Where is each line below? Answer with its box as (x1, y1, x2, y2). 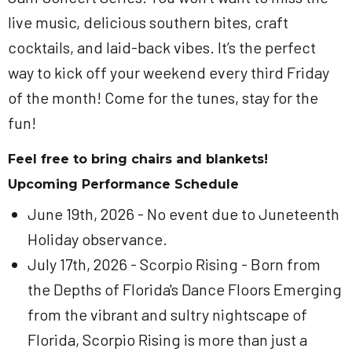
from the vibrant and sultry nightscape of (27, 305, 307, 324)
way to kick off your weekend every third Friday (8, 63, 329, 82)
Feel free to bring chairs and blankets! (8, 152, 272, 167)
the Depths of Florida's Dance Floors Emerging (27, 280, 342, 299)
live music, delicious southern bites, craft (8, 13, 288, 31)
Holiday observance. (27, 229, 167, 248)
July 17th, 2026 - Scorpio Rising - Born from (27, 255, 321, 273)
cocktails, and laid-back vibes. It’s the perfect (8, 38, 316, 57)
